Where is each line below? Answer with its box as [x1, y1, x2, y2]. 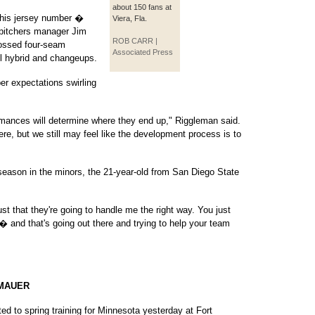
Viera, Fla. [112, 14, 147, 22]
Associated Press [112, 48, 173, 56]
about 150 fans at [112, 3, 172, 11]
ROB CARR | [112, 37, 157, 45]
